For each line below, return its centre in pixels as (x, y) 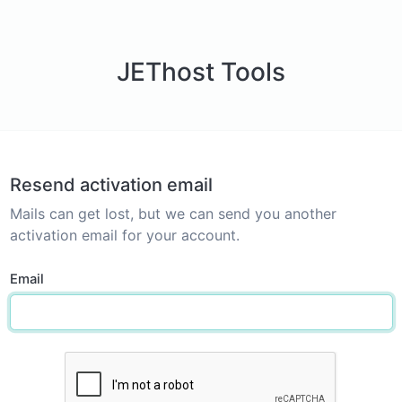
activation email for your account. (124, 235)
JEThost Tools (201, 72)
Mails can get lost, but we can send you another (173, 214)
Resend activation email (111, 185)
